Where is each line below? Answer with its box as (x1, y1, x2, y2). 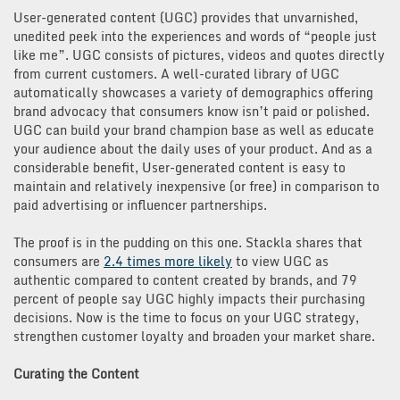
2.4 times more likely (104, 250, 232, 271)
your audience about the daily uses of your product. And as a (13, 137, 372, 159)
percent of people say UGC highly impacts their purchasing (13, 287, 365, 309)
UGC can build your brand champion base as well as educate (13, 119, 374, 140)
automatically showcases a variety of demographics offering (13, 81, 373, 103)
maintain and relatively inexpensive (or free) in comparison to (13, 175, 379, 196)
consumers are (13, 250, 104, 271)
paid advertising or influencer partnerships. (13, 194, 267, 215)
